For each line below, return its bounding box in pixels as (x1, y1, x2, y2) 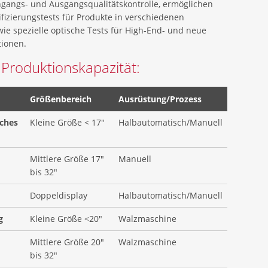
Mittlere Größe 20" (30, 236, 105, 248)
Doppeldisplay (30, 190, 88, 201)
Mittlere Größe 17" (30, 153, 105, 165)
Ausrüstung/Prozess (118, 93, 202, 105)
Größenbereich (30, 93, 92, 105)
